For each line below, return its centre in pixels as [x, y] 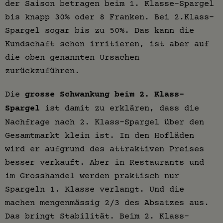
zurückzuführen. [42, 70]
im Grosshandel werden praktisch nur [92, 175]
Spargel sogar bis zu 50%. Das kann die [100, 30]
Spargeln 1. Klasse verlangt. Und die [95, 189]
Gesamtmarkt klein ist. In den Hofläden [100, 135]
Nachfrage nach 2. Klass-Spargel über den [105, 121]
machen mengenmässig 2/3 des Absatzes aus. [107, 202]
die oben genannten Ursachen [72, 57]
